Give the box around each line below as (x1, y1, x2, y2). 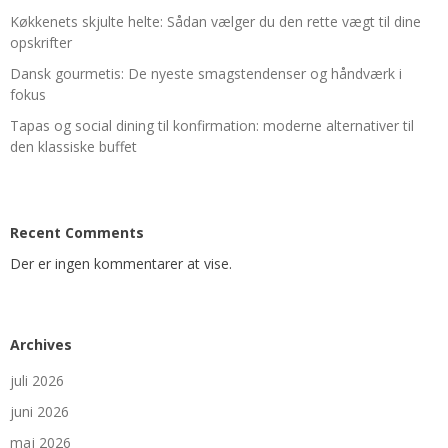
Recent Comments (10, 222, 144, 242)
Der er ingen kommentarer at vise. (10, 253, 232, 273)
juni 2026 (10, 401, 69, 421)
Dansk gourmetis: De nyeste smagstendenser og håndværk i (10, 63, 402, 83)
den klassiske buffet (10, 136, 137, 156)
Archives (10, 334, 72, 354)
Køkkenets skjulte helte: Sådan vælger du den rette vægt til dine (10, 11, 421, 31)
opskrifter (10, 32, 72, 52)
